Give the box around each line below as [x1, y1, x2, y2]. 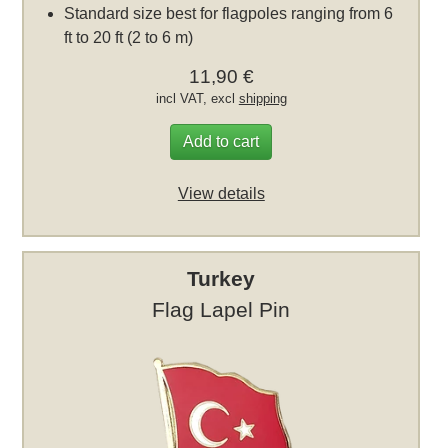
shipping [238, 91, 287, 107]
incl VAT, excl [155, 91, 239, 107]
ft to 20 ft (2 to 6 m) [64, 29, 194, 47]
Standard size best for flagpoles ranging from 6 [64, 5, 394, 23]
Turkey [187, 266, 256, 290]
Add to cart [183, 133, 260, 151]
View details [177, 185, 265, 203]
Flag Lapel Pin [152, 297, 291, 321]
